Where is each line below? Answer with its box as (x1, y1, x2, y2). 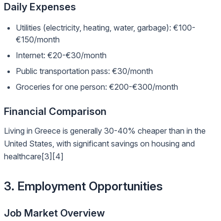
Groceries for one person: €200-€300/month (16, 82, 178, 92)
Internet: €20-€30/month (16, 50, 107, 60)
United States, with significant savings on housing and (4, 139, 195, 148)
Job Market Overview (4, 207, 105, 219)
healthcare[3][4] (4, 151, 64, 161)
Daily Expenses (4, 1, 76, 13)
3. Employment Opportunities (4, 179, 163, 193)
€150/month (16, 35, 60, 44)
